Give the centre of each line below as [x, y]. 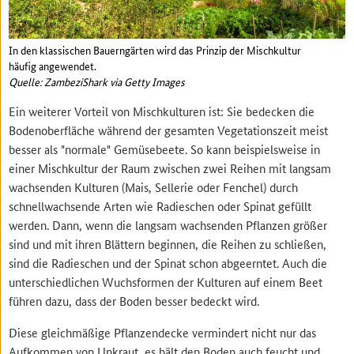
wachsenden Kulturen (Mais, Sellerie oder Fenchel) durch [154, 187]
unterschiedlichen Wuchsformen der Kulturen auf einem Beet [166, 282]
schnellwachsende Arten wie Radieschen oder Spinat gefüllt [160, 206]
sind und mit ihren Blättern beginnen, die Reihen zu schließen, [168, 244]
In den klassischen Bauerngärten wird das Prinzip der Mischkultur [155, 50]
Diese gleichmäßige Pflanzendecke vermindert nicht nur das [163, 333]
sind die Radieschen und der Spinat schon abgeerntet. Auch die [168, 263]
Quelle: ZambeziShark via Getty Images [97, 82]
